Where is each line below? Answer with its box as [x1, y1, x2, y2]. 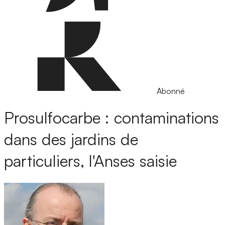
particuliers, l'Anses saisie [4, 151, 177, 171]
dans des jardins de [4, 129, 138, 150]
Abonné [157, 86, 185, 96]
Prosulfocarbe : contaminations [4, 107, 219, 128]
